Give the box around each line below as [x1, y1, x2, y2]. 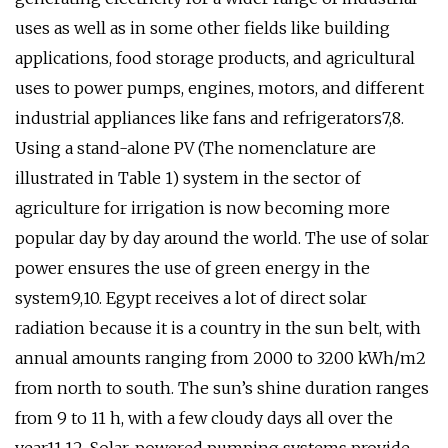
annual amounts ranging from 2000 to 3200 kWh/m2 [15, 348, 426, 368]
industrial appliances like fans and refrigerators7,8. [15, 108, 404, 128]
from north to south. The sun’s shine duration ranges [15, 378, 429, 398]
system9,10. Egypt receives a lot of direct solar [15, 288, 367, 308]
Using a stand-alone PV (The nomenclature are [15, 138, 376, 158]
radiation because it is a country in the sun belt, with [15, 318, 421, 338]
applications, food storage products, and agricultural [15, 48, 415, 68]
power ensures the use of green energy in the [15, 258, 370, 278]
